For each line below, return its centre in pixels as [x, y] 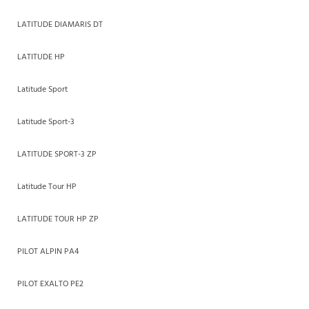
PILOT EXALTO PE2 [50, 284]
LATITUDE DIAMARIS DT [60, 24]
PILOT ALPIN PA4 [48, 251]
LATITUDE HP [41, 57]
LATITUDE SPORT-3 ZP [57, 154]
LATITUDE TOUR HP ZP [58, 219]
